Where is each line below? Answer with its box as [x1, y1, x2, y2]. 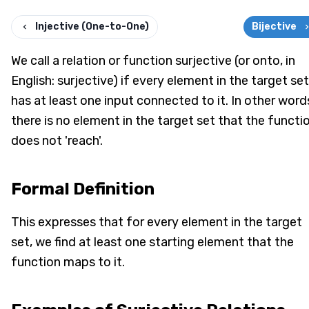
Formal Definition [11, 179, 154, 199]
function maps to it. [11, 254, 125, 270]
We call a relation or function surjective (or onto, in [11, 52, 295, 68]
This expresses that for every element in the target [11, 214, 302, 230]
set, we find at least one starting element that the [11, 234, 294, 250]
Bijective [252, 20, 297, 32]
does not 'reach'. [11, 132, 103, 148]
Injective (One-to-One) [35, 20, 149, 32]
